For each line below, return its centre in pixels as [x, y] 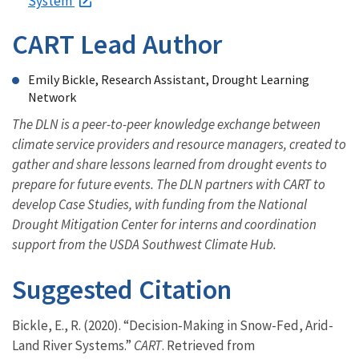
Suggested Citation [122, 290]
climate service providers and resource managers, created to [179, 145]
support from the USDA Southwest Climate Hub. [144, 245]
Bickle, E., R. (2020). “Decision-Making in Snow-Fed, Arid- [173, 326]
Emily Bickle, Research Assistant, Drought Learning [169, 80]
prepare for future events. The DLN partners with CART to [169, 185]
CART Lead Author [117, 44]
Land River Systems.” [73, 346]
